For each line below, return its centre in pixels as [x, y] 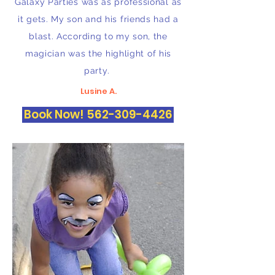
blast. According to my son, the [98, 36]
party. [98, 71]
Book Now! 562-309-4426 [98, 114]
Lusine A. [98, 91]
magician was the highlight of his [98, 53]
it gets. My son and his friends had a [98, 19]
